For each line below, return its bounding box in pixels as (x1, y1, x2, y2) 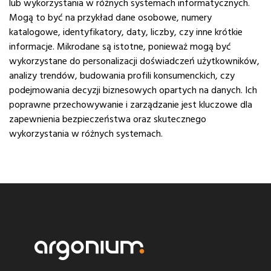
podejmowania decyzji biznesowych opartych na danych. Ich (9, 83, 257, 97)
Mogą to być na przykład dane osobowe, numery (9, 11, 212, 25)
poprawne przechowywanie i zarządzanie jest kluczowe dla (9, 98, 252, 112)
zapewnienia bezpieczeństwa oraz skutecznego (9, 113, 206, 126)
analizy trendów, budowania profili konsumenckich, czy (9, 69, 235, 83)
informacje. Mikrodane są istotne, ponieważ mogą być (9, 40, 231, 54)
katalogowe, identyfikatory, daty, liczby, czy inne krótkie (9, 25, 243, 39)
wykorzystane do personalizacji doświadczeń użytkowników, (9, 54, 260, 68)
